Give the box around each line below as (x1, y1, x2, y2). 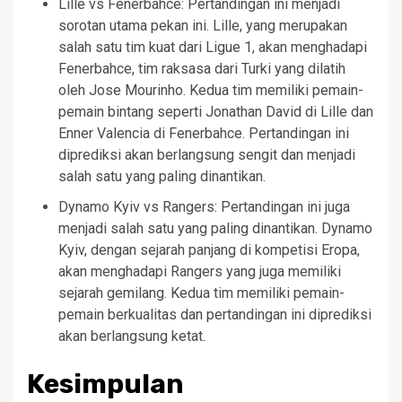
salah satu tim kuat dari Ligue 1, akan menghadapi (58, 38, 367, 56)
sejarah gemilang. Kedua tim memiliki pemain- (58, 284, 345, 301)
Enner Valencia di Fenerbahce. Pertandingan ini (58, 124, 349, 142)
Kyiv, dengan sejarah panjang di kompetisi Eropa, (58, 240, 360, 258)
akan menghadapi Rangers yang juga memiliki (58, 262, 341, 280)
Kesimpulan (27, 367, 184, 400)
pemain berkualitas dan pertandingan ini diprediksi (58, 305, 371, 323)
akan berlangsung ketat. (58, 327, 205, 345)
